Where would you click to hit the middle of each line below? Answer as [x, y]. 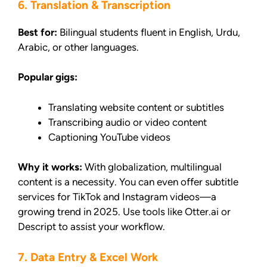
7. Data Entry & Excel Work [88, 257]
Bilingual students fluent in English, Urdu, [149, 32]
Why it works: [50, 167]
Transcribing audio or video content [128, 122]
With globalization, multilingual [152, 167]
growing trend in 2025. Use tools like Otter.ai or [124, 212]
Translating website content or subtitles [136, 107]
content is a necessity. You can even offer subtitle [128, 182]
